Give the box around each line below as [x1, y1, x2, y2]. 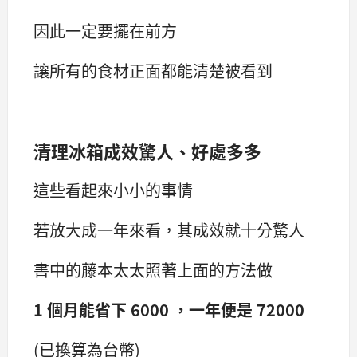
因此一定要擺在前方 [33, 19, 177, 43]
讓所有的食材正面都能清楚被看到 [33, 59, 273, 83]
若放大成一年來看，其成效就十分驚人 [33, 218, 304, 241]
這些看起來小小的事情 [33, 178, 193, 202]
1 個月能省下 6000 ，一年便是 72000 [33, 298, 304, 322]
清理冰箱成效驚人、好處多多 [33, 137, 261, 163]
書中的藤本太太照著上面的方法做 [33, 258, 273, 282]
